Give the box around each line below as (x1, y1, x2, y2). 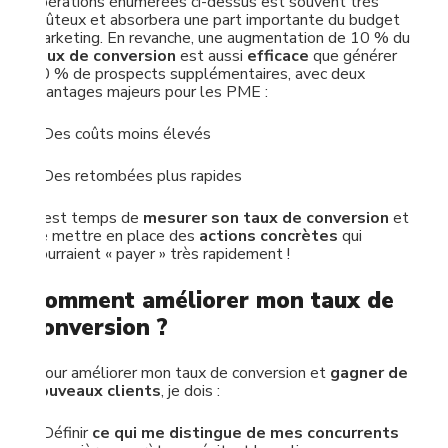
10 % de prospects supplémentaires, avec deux (30, 63, 365, 85)
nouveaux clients (30, 380, 161, 402)
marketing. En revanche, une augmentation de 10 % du (30, 27, 410, 49)
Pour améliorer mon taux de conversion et (30, 362, 330, 384)
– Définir (30, 422, 92, 444)
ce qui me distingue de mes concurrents (92, 422, 399, 444)
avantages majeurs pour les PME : (30, 81, 268, 103)
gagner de (330, 362, 408, 384)
